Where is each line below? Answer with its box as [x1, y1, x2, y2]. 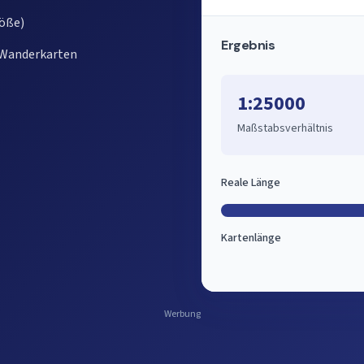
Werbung [163, 307, 201, 321]
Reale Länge [221, 175, 280, 191]
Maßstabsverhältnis [237, 120, 333, 136]
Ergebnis [221, 37, 275, 54]
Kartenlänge [221, 230, 281, 246]
